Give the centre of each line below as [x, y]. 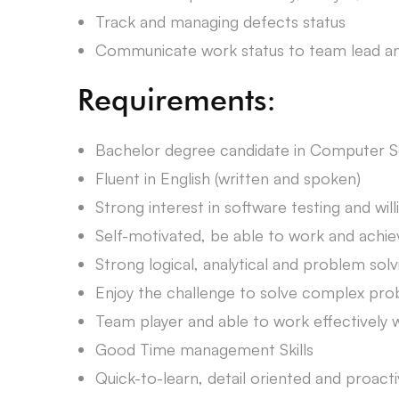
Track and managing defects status [220, 21]
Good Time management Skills [204, 349]
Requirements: [177, 99]
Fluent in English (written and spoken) [228, 178]
